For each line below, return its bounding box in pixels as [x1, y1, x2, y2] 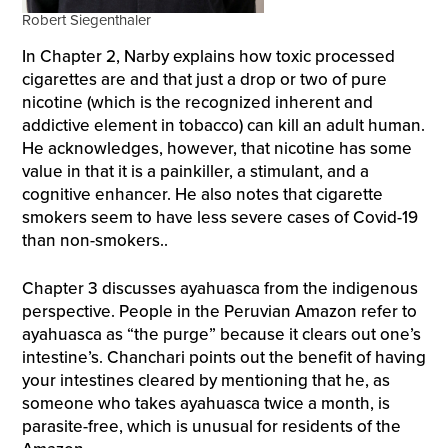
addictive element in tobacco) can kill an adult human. [21, 114, 425, 136]
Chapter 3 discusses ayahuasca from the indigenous [21, 278, 418, 300]
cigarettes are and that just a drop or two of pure [21, 68, 387, 90]
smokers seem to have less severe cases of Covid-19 [21, 206, 418, 228]
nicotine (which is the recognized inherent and [21, 91, 373, 113]
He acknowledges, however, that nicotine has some [21, 137, 412, 159]
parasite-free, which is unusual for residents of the [21, 416, 401, 438]
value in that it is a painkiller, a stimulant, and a [21, 160, 369, 182]
